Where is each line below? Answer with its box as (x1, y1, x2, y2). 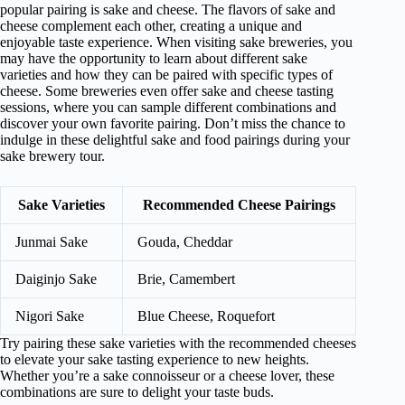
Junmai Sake (15, 234, 88, 250)
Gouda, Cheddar (137, 234, 232, 250)
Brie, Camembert (137, 271, 235, 287)
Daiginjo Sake (15, 271, 97, 287)
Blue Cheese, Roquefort (137, 308, 275, 325)
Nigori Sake (15, 308, 84, 325)
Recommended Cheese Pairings (143, 197, 335, 213)
